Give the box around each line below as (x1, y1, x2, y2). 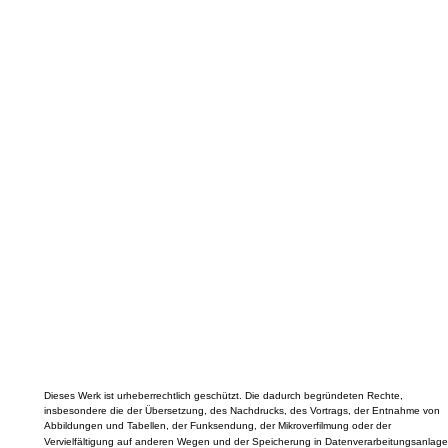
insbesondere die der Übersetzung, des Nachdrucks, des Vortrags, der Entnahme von (43, 405, 440, 417)
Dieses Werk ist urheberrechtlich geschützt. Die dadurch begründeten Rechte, (43, 390, 403, 402)
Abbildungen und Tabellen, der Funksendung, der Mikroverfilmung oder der (43, 419, 391, 431)
